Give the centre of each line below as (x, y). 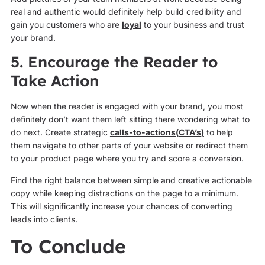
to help (218, 132)
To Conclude (68, 246)
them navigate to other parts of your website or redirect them (129, 146)
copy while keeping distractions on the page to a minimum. (124, 193)
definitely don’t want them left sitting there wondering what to (130, 119)
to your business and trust (193, 25)
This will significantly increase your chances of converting (121, 206)
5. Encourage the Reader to (114, 62)
